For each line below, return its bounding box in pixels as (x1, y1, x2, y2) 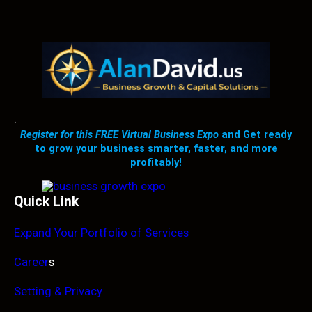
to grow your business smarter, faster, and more (34, 141, 278, 155)
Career (14, 254, 49, 269)
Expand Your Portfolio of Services (14, 225, 189, 240)
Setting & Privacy (14, 283, 102, 298)
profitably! (130, 155, 182, 169)
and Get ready (221, 127, 292, 141)
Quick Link (14, 193, 79, 210)
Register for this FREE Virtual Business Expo (20, 127, 221, 141)
